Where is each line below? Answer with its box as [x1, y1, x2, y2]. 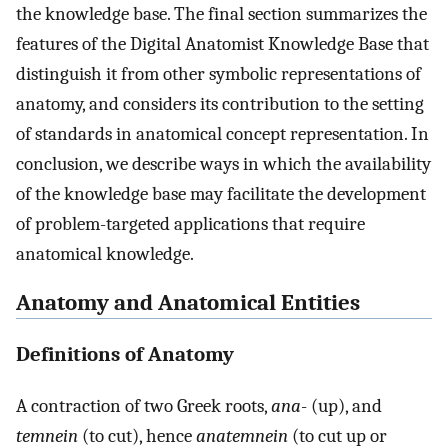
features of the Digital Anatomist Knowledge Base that [16, 33, 429, 56]
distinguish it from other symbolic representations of [16, 63, 421, 86]
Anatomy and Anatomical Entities [16, 290, 360, 317]
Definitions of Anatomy [16, 342, 234, 367]
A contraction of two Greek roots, [16, 394, 271, 417]
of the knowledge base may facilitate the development [16, 183, 426, 206]
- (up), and [301, 394, 382, 417]
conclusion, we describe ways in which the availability [16, 153, 431, 176]
